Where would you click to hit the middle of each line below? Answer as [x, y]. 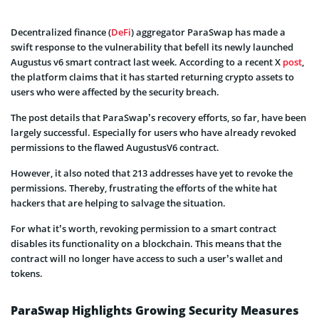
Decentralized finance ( [61, 32]
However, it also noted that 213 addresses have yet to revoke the [152, 173]
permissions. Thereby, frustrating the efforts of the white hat [144, 188]
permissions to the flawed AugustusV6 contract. [115, 147]
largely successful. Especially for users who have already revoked [153, 132]
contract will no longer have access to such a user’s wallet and [147, 258]
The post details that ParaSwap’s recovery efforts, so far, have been [158, 117]
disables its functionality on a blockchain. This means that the [146, 243]
